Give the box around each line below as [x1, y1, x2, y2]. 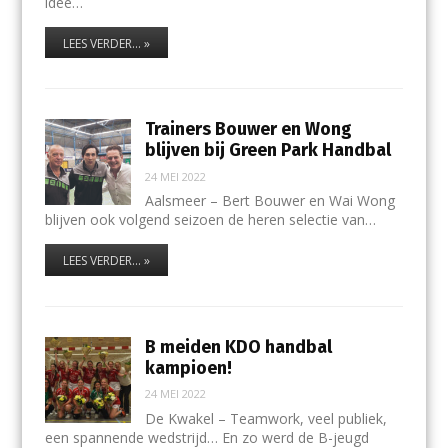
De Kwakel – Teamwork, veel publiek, [145, 408, 388, 428]
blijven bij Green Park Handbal [145, 139, 392, 162]
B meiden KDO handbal [145, 335, 333, 358]
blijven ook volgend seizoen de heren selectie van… [44, 210, 376, 230]
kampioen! [145, 356, 233, 379]
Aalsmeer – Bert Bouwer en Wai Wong [145, 191, 396, 211]
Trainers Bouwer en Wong [145, 118, 353, 141]
